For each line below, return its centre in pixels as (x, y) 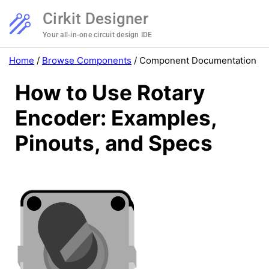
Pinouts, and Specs (114, 143)
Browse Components (87, 60)
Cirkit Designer (95, 19)
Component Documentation (198, 60)
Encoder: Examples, (116, 118)
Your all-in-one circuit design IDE (98, 35)
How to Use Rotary (110, 93)
